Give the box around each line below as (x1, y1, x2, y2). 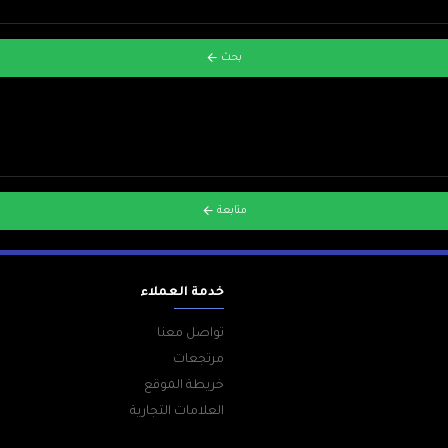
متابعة (216, 205, 247, 217)
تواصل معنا (157, 327, 224, 341)
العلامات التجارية (130, 405, 224, 419)
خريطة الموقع (144, 379, 224, 393)
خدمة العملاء (140, 286, 224, 300)
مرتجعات (173, 353, 224, 367)
